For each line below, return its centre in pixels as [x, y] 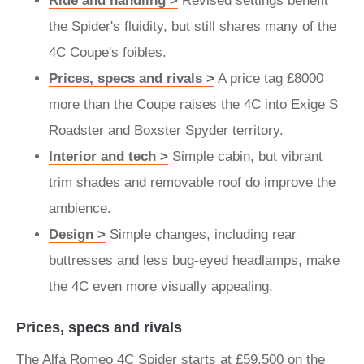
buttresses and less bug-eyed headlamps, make [194, 260]
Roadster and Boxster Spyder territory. [168, 130]
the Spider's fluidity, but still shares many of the [193, 26]
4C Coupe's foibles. [110, 52]
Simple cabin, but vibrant [245, 156]
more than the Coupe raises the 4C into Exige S [193, 104]
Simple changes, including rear [201, 234]
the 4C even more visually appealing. [163, 286]
